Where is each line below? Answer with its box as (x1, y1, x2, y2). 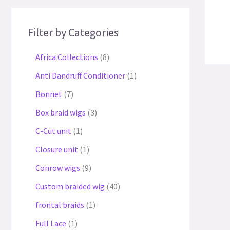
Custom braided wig (35, 181, 105, 192)
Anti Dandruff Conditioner (35, 70, 125, 81)
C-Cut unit (35, 126, 71, 137)
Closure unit (35, 144, 78, 155)
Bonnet (35, 89, 62, 100)
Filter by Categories (28, 25, 119, 40)
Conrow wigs (35, 163, 80, 174)
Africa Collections (35, 52, 98, 63)
